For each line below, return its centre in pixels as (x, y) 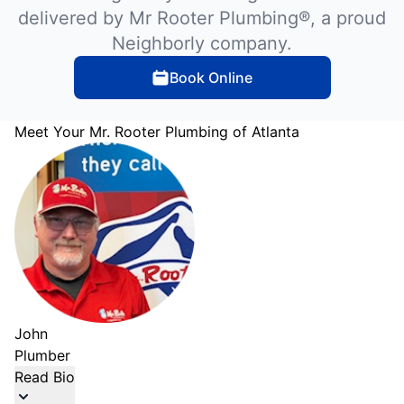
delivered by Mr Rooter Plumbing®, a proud (202, 18)
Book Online (211, 78)
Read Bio (45, 377)
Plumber (42, 356)
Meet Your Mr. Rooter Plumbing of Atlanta (157, 132)
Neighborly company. (202, 44)
